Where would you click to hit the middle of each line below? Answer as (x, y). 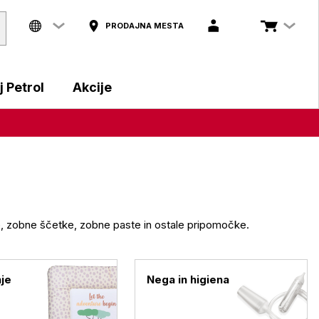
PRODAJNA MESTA (145, 25)
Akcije (92, 87)
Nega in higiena (188, 279)
